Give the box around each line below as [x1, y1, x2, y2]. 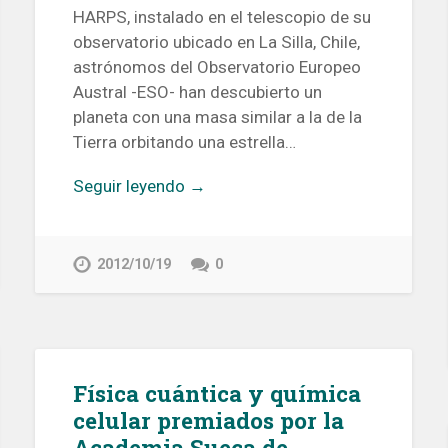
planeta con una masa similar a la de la [72, 106, 362, 127]
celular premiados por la [72, 404, 344, 435]
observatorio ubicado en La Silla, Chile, [72, 31, 360, 52]
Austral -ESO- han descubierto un [72, 81, 322, 102]
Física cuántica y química [72, 377, 361, 408]
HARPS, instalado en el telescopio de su [72, 6, 371, 27]
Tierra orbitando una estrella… [72, 131, 296, 152]
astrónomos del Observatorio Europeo [72, 56, 361, 77]
